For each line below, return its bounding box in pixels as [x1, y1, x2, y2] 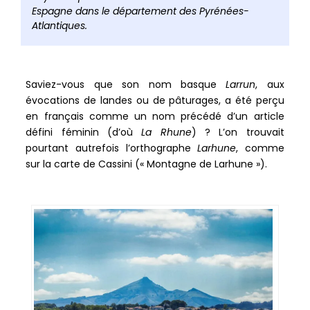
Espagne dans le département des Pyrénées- [31, 4, 249, 18]
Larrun [226, 77, 256, 91]
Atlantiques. [31, 19, 87, 33]
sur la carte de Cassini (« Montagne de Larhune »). [26, 157, 268, 171]
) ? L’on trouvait [191, 125, 284, 139]
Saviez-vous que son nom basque [26, 77, 226, 91]
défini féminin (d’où [26, 125, 142, 139]
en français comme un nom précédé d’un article [26, 109, 284, 123]
